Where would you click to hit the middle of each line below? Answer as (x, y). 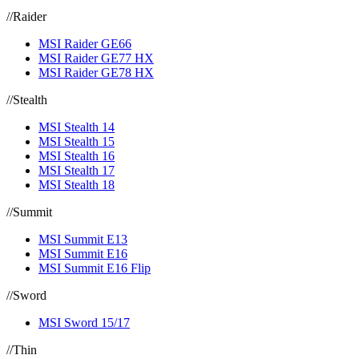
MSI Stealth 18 (77, 185)
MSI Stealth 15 (77, 141)
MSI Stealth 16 (77, 156)
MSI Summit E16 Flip (95, 268)
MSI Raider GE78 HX (96, 73)
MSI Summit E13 (83, 239)
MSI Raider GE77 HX (96, 58)
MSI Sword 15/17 (84, 323)
